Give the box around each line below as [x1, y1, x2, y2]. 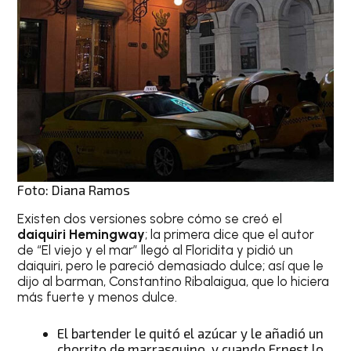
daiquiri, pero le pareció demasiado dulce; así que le [17, 258, 324, 274]
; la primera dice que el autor [145, 226, 315, 243]
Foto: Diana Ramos [17, 182, 131, 198]
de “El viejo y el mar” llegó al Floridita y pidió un [17, 242, 294, 259]
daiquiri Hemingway [17, 226, 146, 243]
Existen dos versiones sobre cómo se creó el [17, 211, 283, 227]
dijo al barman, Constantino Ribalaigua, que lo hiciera [17, 273, 330, 290]
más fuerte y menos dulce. [17, 289, 178, 306]
